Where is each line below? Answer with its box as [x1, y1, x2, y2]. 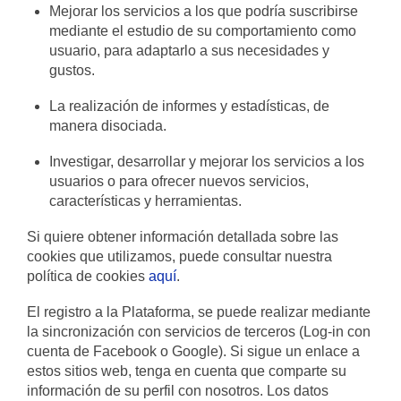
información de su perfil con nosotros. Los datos [27, 383, 328, 398]
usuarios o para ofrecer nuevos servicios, [49, 174, 310, 189]
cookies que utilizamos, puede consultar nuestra [27, 249, 332, 264]
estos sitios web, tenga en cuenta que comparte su [27, 363, 346, 379]
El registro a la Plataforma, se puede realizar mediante [27, 304, 371, 320]
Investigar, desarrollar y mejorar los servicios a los [49, 154, 365, 169]
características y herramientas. [49, 193, 243, 209]
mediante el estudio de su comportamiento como [49, 23, 357, 38]
